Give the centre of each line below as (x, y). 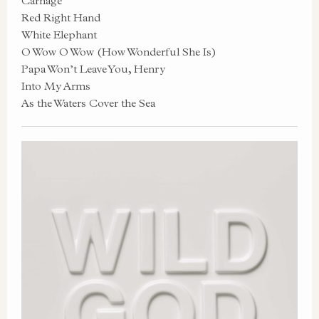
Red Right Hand (61, 17)
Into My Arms (56, 86)
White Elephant (59, 35)
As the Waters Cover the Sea (88, 103)
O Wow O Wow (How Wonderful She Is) (119, 52)
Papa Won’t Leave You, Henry (93, 69)
